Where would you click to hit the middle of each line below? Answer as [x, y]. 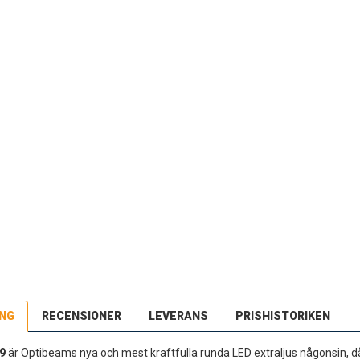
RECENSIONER [81, 315]
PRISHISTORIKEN [282, 315]
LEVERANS [178, 315]
